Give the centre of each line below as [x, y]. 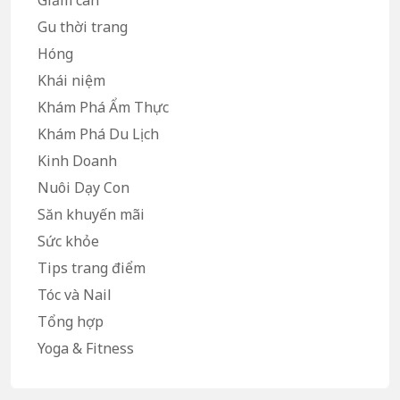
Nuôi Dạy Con [83, 188]
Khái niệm [71, 81]
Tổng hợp [71, 322]
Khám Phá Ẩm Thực [103, 108]
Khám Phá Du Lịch [98, 134]
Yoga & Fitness [86, 349]
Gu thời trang [83, 27]
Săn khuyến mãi [91, 215]
